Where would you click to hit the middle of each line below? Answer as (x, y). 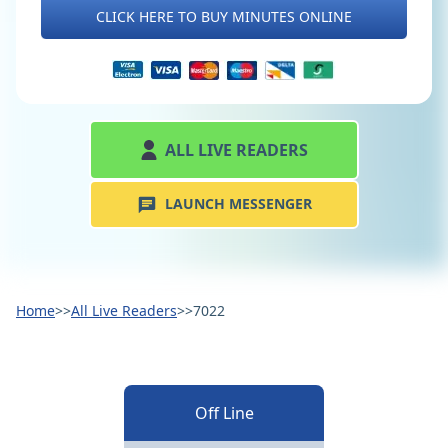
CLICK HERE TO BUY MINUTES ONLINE (224, 16)
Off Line (224, 413)
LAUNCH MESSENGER (238, 203)
